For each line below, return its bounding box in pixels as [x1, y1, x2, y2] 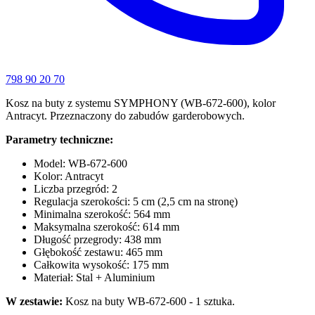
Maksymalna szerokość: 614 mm [34, 220, 179, 233]
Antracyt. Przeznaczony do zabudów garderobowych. [6, 109, 245, 122]
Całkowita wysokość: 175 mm [34, 258, 169, 271]
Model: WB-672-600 [34, 157, 127, 169]
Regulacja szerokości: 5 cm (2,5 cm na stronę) [34, 195, 238, 207]
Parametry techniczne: [6, 133, 113, 146]
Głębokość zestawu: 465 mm [34, 245, 162, 258]
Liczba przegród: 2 [34, 182, 117, 195]
